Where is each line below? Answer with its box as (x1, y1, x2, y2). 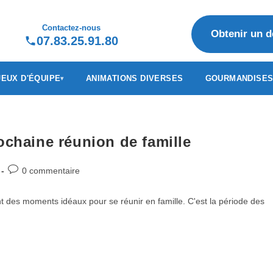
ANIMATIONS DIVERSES (85, 74, 183, 83)
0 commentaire (22, 166, 80, 175)
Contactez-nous (42, 23, 101, 32)
